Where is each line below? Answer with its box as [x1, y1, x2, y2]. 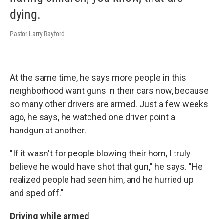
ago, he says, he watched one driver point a [10, 111, 175, 122]
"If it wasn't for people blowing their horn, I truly [10, 148, 191, 158]
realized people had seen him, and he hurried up [10, 174, 194, 185]
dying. [10, 7, 41, 22]
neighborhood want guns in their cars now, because [10, 85, 209, 96]
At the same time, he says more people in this [10, 72, 186, 83]
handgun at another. [10, 125, 86, 135]
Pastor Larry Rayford [10, 30, 65, 38]
